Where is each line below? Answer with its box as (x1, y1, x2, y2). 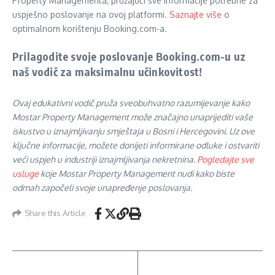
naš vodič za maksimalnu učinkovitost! (12, 64, 203, 79)
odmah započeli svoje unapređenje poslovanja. (12, 182, 192, 193)
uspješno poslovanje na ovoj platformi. (12, 9, 169, 20)
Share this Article (25, 208, 86, 219)
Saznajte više (169, 9, 222, 20)
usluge (12, 168, 39, 179)
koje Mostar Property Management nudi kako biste (39, 168, 234, 179)
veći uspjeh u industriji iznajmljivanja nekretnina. (12, 153, 197, 165)
